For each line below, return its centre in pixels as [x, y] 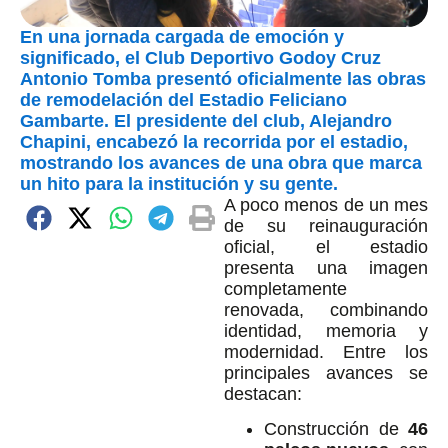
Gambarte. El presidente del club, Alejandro [206, 120]
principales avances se [326, 372]
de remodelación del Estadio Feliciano [183, 99]
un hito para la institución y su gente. [179, 183]
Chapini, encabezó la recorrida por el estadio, [214, 141]
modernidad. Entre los [326, 351]
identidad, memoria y [326, 330]
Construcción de [336, 429]
